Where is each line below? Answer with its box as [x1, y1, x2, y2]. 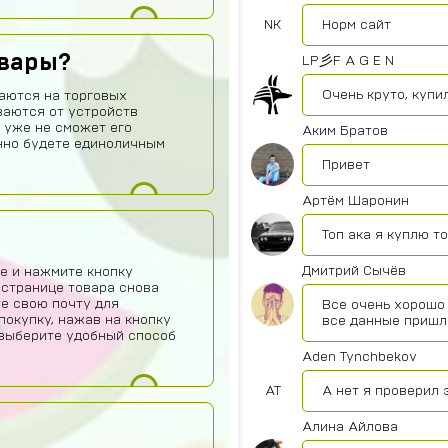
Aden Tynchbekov [302, 350, 417, 364]
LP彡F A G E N [302, 54, 394, 68]
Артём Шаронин [302, 194, 409, 208]
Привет [322, 158, 370, 172]
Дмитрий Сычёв [302, 264, 406, 278]
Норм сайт [322, 18, 391, 32]
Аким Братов [302, 124, 388, 138]
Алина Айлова [302, 420, 398, 434]
